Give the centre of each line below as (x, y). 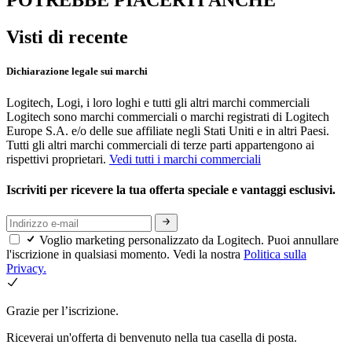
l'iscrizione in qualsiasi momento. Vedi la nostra (125, 254)
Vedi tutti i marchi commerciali (185, 159)
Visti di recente (67, 37)
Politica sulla (275, 254)
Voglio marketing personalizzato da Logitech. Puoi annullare (189, 240)
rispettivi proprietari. (58, 159)
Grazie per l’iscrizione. (62, 310)
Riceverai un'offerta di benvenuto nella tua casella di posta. (152, 337)
